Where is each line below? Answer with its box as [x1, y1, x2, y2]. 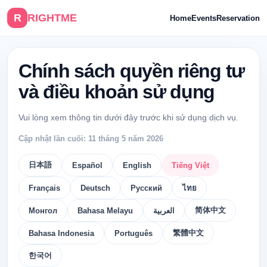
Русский [131, 183, 162, 193]
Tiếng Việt [172, 160, 209, 170]
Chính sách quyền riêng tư [18, 60, 244, 82]
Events [191, 13, 216, 23]
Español [72, 160, 103, 170]
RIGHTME [27, 11, 77, 24]
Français [29, 183, 60, 193]
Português [114, 228, 153, 238]
